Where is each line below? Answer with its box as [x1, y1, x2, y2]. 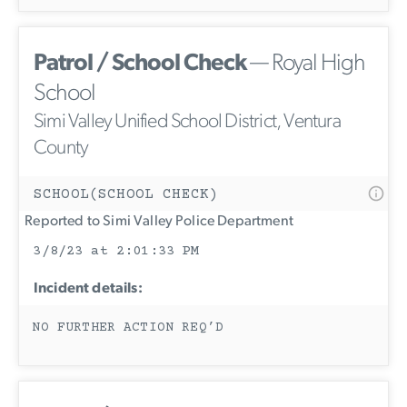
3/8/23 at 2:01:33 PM [33, 243, 200, 259]
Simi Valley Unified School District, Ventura [34, 111, 341, 133]
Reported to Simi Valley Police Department [19, 213, 293, 229]
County [34, 137, 89, 159]
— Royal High [246, 51, 365, 76]
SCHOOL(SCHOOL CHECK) [34, 185, 219, 203]
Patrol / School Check [34, 51, 246, 76]
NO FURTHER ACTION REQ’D [32, 320, 224, 335]
